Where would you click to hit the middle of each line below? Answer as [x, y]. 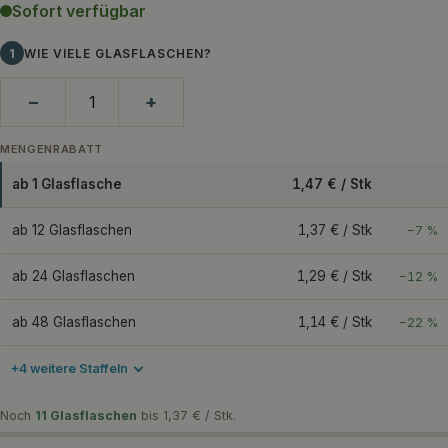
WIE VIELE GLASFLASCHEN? [118, 53]
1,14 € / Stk [335, 322]
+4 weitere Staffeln [69, 369]
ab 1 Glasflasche [67, 184]
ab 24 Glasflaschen [73, 276]
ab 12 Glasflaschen [72, 230]
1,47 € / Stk [332, 184]
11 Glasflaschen [86, 416]
